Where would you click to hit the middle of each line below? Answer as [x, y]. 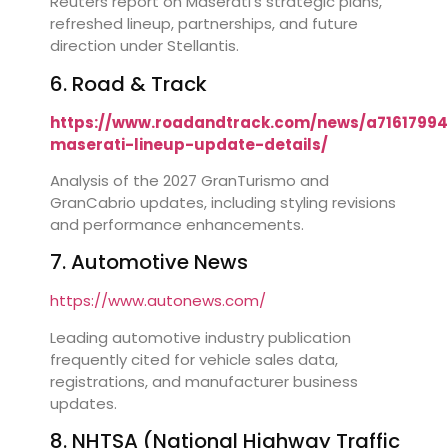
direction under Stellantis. [144, 46]
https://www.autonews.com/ [158, 301]
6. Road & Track [128, 83]
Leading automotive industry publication [200, 337]
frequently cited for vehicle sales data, [194, 359]
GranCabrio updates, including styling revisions [223, 202]
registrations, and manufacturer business [204, 381]
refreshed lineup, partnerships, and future [204, 24]
